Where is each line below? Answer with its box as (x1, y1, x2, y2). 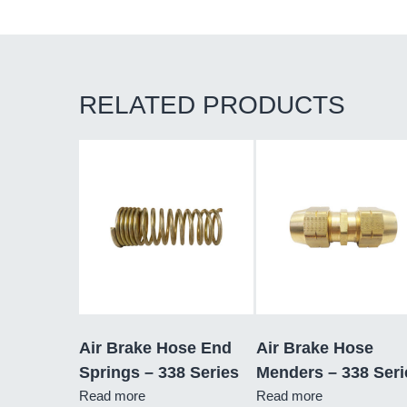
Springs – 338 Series (79, 362, 239, 382)
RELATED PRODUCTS (79, 91, 345, 119)
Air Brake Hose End (79, 338, 232, 357)
